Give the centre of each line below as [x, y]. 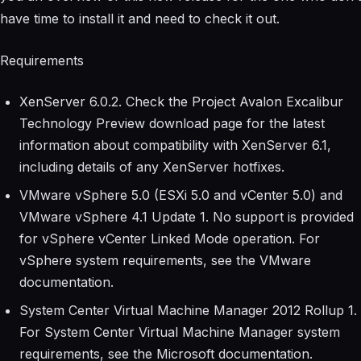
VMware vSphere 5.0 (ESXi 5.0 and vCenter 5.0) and [181, 195]
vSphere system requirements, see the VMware [165, 260]
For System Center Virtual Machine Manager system [180, 332]
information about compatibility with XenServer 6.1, [175, 145]
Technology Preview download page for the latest [172, 123]
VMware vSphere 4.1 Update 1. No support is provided [187, 216]
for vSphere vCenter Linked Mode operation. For [170, 238]
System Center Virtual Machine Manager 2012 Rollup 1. [188, 310]
